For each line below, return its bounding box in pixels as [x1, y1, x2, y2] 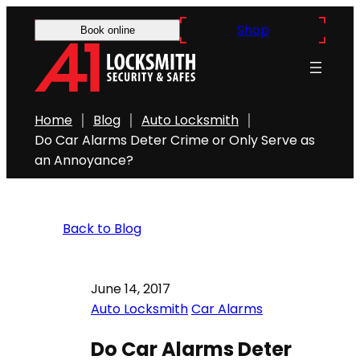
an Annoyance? [35, 151, 133, 170]
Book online [80, 24, 135, 36]
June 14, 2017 [91, 280, 170, 298]
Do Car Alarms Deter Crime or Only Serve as [35, 131, 315, 149]
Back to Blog [63, 219, 141, 238]
